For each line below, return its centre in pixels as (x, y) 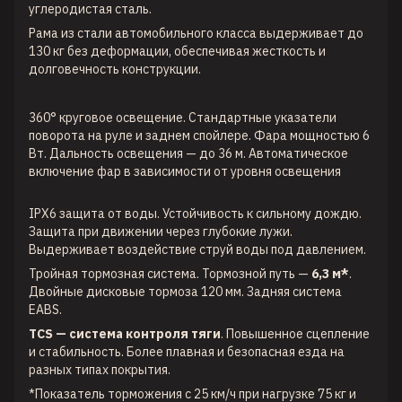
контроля (157, 333)
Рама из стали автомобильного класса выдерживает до (196, 33)
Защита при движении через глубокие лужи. (161, 231)
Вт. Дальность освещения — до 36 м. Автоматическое (188, 153)
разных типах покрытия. (100, 369)
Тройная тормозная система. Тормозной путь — (170, 273)
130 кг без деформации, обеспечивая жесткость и (177, 51)
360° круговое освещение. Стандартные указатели (183, 117)
